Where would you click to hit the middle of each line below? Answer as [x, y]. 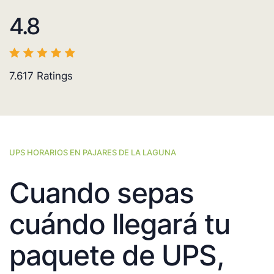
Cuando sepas [102, 193]
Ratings [53, 76]
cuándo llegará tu [120, 224]
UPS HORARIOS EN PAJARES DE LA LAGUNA [93, 153]
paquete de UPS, [116, 255]
